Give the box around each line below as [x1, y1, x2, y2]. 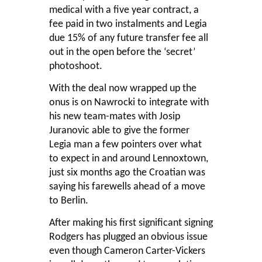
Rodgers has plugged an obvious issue [49, 231, 208, 243]
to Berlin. [49, 195, 88, 206]
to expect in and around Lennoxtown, [49, 153, 208, 164]
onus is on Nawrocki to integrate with [49, 96, 209, 108]
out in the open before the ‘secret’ [49, 46, 195, 58]
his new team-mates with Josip [49, 111, 180, 122]
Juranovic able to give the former [49, 125, 189, 136]
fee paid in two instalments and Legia [49, 18, 207, 30]
